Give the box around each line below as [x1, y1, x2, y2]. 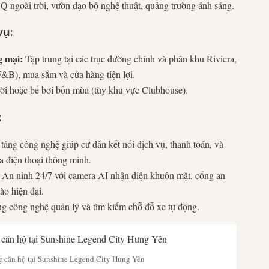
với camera [52, 168, 98, 181]
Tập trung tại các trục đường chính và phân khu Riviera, [23, 52, 237, 65]
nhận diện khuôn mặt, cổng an [108, 168, 225, 181]
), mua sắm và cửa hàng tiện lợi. [15, 68, 135, 81]
